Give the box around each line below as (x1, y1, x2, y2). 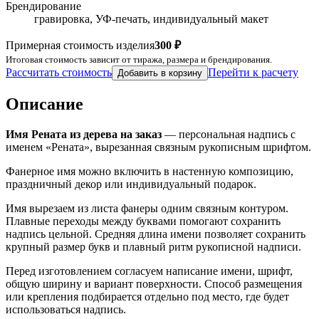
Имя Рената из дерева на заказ (6, 127, 162, 140)
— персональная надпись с (162, 127, 296, 140)
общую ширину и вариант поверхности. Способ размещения (6, 277, 302, 290)
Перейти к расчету (208, 66, 298, 78)
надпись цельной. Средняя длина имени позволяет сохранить (6, 227, 305, 240)
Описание (6, 94, 83, 113)
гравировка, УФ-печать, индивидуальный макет (34, 12, 268, 25)
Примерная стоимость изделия (6, 38, 155, 51)
